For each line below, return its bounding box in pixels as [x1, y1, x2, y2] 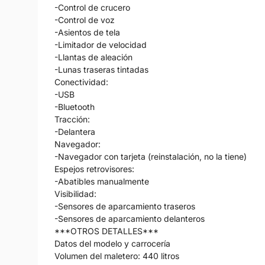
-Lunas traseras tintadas [54, 64, 148, 75]
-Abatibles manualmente [54, 176, 149, 186]
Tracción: [54, 114, 90, 124]
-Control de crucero [54, 2, 130, 12]
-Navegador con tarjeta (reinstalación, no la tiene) [54, 151, 247, 161]
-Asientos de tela [54, 27, 120, 37]
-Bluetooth [54, 101, 95, 112]
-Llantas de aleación [54, 51, 132, 62]
